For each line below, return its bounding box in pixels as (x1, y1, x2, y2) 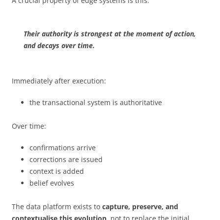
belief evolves (29, 178, 74, 188)
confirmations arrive (29, 142, 96, 152)
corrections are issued (29, 154, 103, 164)
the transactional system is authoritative (29, 97, 162, 107)
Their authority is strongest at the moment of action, (24, 28, 196, 38)
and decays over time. (24, 40, 95, 50)
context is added (29, 166, 84, 176)
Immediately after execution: (12, 76, 106, 85)
